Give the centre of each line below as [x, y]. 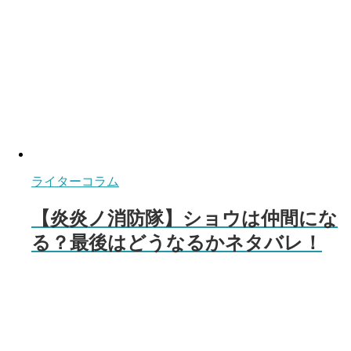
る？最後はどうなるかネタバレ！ [177, 243]
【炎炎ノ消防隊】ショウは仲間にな [185, 219]
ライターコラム [75, 182]
